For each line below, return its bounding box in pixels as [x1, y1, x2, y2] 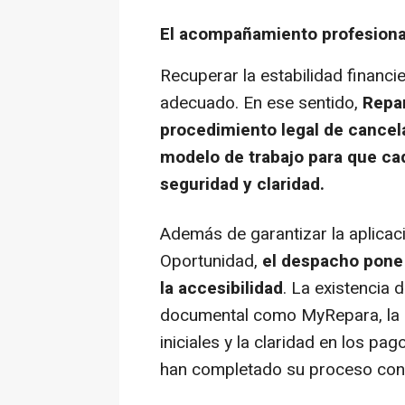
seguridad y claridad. [160, 171, 325, 197]
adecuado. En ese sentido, [160, 89, 363, 116]
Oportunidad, [160, 248, 262, 274]
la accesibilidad [160, 275, 283, 301]
